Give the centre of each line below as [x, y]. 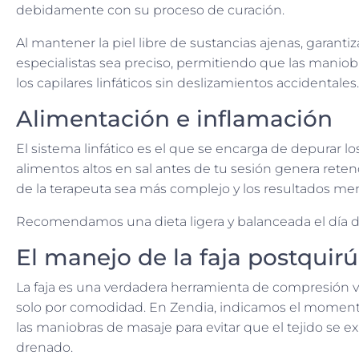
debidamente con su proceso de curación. [150, 10]
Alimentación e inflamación [174, 119]
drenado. [44, 348]
